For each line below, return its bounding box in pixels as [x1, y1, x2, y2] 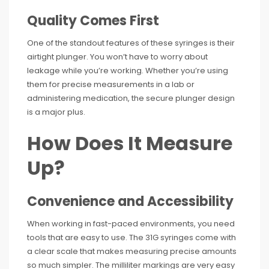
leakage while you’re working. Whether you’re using [27, 65, 228, 76]
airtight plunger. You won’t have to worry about [27, 51, 208, 62]
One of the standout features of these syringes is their [27, 37, 235, 49]
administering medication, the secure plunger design [27, 92, 235, 104]
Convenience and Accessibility [27, 192, 234, 211]
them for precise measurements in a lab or [27, 79, 195, 90]
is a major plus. [27, 106, 85, 118]
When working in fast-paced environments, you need [27, 218, 235, 229]
